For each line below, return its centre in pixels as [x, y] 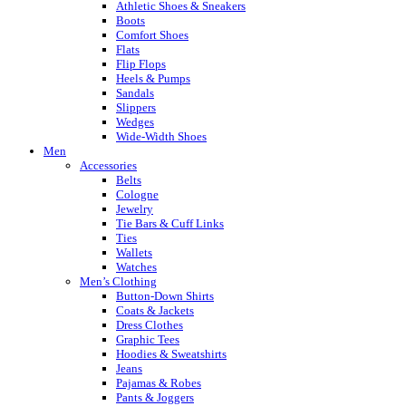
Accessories [108, 165]
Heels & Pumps [153, 78]
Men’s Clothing [118, 281]
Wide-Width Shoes [161, 136]
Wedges [135, 121]
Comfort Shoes [152, 34]
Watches [136, 266]
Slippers [136, 107]
